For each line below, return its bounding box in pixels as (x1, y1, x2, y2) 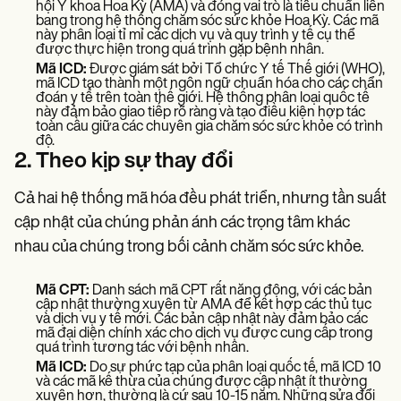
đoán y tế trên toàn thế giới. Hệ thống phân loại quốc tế (36, 90, 370, 106)
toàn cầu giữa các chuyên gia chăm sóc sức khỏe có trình (36, 119, 383, 134)
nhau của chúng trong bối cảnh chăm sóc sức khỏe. (14, 238, 363, 256)
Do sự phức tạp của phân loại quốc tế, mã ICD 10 (87, 360, 381, 375)
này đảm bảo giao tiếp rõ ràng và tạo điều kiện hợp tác (36, 105, 365, 120)
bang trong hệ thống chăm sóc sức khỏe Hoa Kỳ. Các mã (36, 13, 379, 29)
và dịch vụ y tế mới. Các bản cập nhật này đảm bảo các (36, 311, 368, 327)
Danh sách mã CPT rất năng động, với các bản (90, 283, 372, 298)
